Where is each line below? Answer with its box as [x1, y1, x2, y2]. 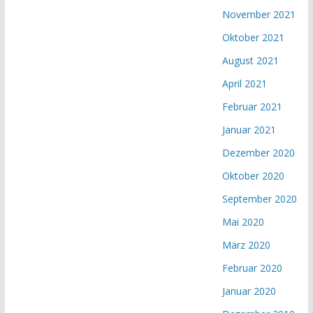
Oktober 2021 [222, 30, 285, 44]
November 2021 [222, 7, 296, 21]
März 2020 [222, 238, 271, 252]
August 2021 [222, 53, 279, 67]
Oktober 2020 [222, 168, 285, 182]
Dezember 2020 [222, 145, 296, 159]
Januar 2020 [222, 284, 277, 298]
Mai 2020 [222, 214, 265, 228]
